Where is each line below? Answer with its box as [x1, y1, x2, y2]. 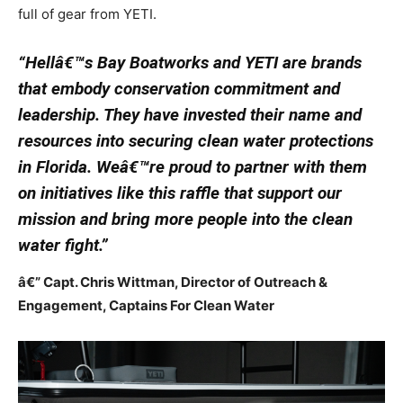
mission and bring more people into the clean [18, 209, 353, 230]
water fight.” [18, 235, 108, 256]
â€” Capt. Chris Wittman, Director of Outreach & [18, 273, 327, 291]
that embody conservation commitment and [18, 78, 340, 100]
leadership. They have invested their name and [18, 104, 362, 126]
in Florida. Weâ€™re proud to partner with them [18, 157, 367, 178]
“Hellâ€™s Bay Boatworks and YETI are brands [18, 52, 362, 74]
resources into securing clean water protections [18, 130, 373, 152]
